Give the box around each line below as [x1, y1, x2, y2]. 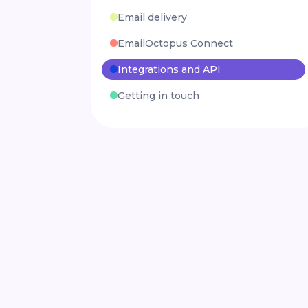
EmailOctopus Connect [118, 36, 233, 49]
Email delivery [118, 10, 187, 23]
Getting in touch [118, 89, 199, 102]
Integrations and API [118, 63, 221, 76]
